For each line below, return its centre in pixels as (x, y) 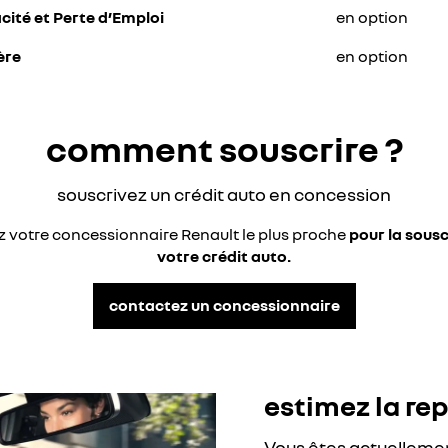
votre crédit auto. (224, 255)
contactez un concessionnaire (224, 305)
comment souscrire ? (224, 148)
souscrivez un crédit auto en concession (224, 193)
